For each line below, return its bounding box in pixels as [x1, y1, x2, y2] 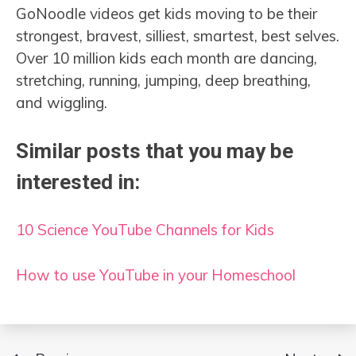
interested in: [16, 170, 140, 195]
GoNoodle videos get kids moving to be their [16, 3, 317, 23]
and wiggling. [16, 92, 107, 112]
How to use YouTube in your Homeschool [16, 265, 296, 284]
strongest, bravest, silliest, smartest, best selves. [16, 25, 339, 45]
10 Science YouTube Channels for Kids [16, 220, 274, 240]
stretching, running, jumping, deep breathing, [16, 70, 311, 90]
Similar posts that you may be [16, 139, 293, 164]
